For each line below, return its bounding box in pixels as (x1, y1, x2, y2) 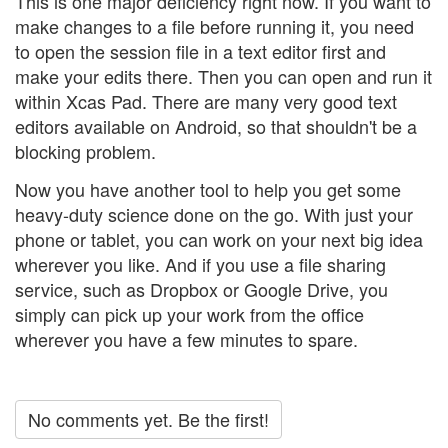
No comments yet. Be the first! (28, 405, 269, 432)
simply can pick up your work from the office (15, 300, 364, 327)
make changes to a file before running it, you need (15, 13, 414, 40)
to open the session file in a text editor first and (15, 38, 386, 65)
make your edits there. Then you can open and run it (15, 63, 432, 90)
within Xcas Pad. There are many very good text (15, 88, 397, 115)
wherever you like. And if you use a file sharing (15, 250, 386, 277)
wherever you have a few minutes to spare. (15, 325, 358, 352)
